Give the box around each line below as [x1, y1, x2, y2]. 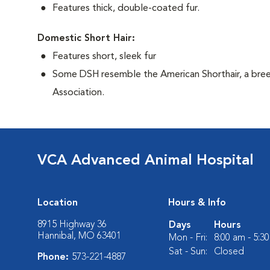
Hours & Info [168, 198, 226, 208]
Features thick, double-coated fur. [52, 4, 199, 13]
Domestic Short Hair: [37, 34, 135, 43]
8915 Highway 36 [37, 220, 107, 230]
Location [37, 198, 78, 208]
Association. [52, 88, 104, 98]
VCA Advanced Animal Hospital [37, 154, 254, 168]
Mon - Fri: [169, 233, 207, 243]
